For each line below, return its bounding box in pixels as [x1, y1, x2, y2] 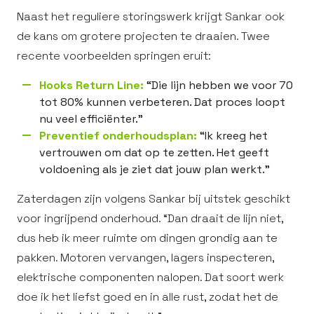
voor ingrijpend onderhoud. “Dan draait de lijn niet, [17, 211, 283, 226]
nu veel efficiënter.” [39, 111, 143, 126]
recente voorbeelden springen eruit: [17, 48, 211, 63]
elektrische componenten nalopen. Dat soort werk [17, 270, 284, 285]
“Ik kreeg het [197, 128, 268, 143]
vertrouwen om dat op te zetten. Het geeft [39, 145, 269, 160]
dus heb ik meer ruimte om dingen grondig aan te [17, 231, 278, 245]
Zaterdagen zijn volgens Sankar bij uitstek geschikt [17, 191, 290, 206]
